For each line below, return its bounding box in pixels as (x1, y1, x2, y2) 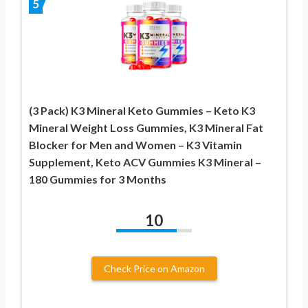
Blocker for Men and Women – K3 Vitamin (29, 137, 242, 151)
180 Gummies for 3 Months (29, 172, 166, 186)
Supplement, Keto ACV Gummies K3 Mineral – (29, 155, 261, 168)
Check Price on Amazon (103, 262, 205, 274)
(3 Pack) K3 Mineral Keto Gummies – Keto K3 (29, 103, 255, 117)
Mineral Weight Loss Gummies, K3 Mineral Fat (29, 120, 263, 134)
